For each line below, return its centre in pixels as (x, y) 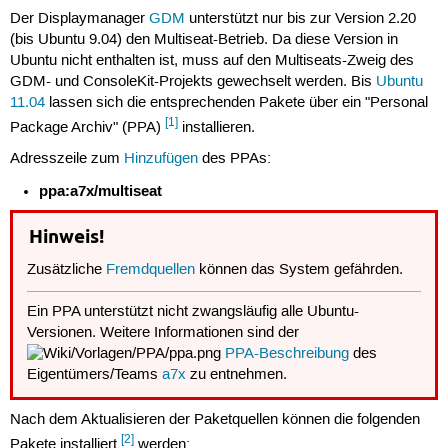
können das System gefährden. (299, 269)
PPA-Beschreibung (287, 354)
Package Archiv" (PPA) (87, 128)
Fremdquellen (151, 269)
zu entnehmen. (237, 375)
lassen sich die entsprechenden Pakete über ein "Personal (236, 103)
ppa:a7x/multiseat (101, 190)
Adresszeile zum (66, 159)
